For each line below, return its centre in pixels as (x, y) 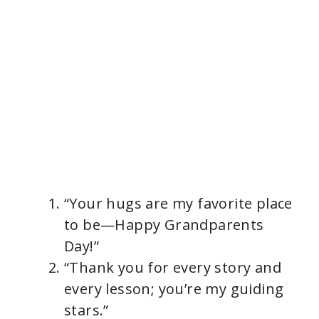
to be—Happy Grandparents (164, 225)
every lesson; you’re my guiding (174, 289)
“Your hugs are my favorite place (178, 204)
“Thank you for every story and (173, 268)
